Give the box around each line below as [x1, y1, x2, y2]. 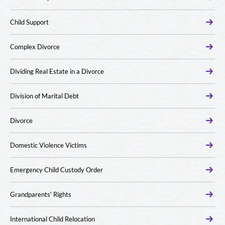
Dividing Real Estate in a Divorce [10, 67, 104, 75]
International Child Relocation [10, 215, 95, 223]
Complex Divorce [10, 43, 60, 51]
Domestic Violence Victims [10, 141, 87, 149]
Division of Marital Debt [10, 92, 79, 100]
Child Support [10, 18, 49, 26]
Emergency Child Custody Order [10, 166, 103, 174]
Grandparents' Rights [10, 190, 71, 198]
